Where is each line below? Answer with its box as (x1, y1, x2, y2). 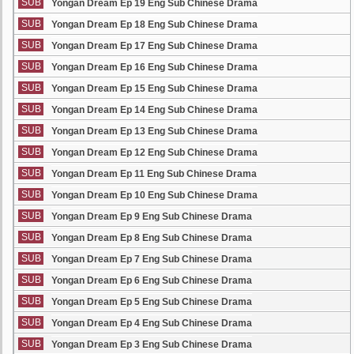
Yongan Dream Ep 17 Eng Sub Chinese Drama (51, 40, 258, 51)
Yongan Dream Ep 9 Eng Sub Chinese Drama (51, 211, 252, 222)
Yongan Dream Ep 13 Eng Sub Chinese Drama (51, 126, 258, 137)
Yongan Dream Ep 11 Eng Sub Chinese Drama (51, 168, 257, 179)
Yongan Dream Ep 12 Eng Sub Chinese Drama (51, 147, 258, 158)
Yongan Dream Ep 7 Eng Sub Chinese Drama (51, 254, 252, 265)
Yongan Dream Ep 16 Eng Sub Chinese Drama (51, 62, 258, 73)
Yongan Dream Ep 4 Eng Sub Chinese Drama (51, 318, 252, 329)
